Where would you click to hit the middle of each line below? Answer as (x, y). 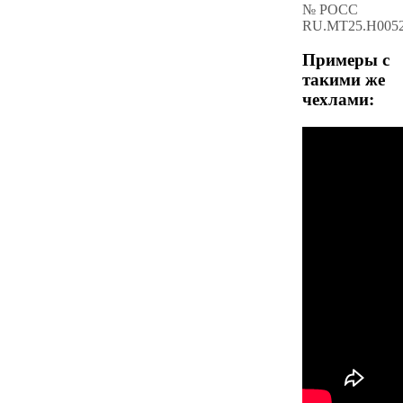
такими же (344, 80)
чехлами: (338, 100)
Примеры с (346, 60)
